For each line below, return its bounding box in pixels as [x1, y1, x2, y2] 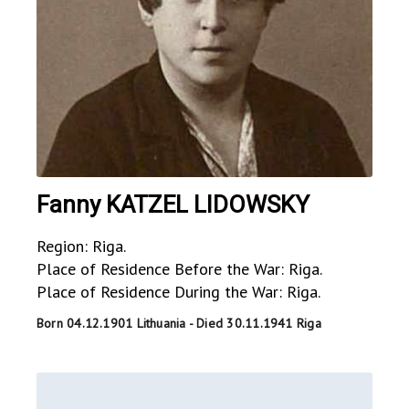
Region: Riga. [37, 235, 126, 257]
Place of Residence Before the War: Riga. [37, 257, 322, 279]
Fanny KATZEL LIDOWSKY [37, 190, 309, 218]
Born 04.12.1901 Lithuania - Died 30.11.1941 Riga [37, 314, 321, 331]
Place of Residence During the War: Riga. [37, 280, 320, 302]
